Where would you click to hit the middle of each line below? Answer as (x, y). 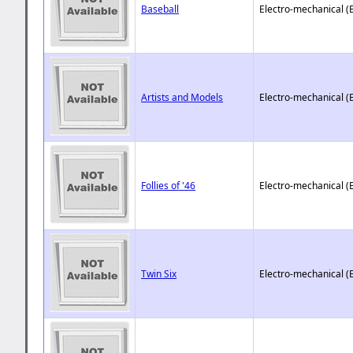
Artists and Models (182, 97)
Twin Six (159, 273)
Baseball (160, 9)
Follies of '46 (169, 185)
